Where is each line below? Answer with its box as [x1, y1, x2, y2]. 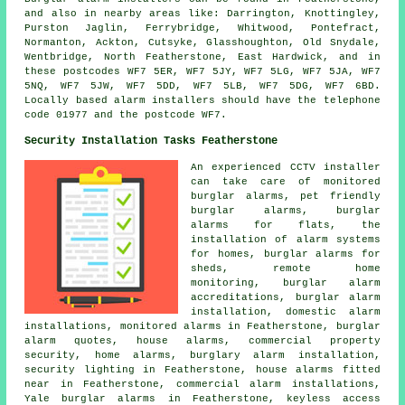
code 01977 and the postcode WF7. [24, 108, 228, 120]
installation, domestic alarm [191, 306, 381, 317]
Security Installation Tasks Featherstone [24, 134, 278, 147]
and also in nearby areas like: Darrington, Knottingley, [24, 7, 381, 19]
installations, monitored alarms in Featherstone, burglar [24, 320, 381, 332]
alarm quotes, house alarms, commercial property [24, 334, 381, 346]
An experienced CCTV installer [191, 161, 381, 173]
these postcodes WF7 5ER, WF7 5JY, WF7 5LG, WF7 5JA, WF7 [24, 65, 381, 77]
